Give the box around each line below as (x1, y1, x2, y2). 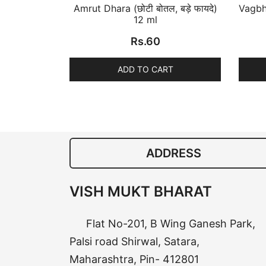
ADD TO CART (117, 64, 173, 75)
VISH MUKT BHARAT (69, 183, 212, 201)
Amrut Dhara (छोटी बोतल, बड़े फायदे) (73, 2, 217, 15)
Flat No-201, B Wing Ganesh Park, (83, 217, 255, 230)
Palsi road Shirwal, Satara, (69, 235, 199, 248)
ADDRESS (145, 146, 201, 161)
